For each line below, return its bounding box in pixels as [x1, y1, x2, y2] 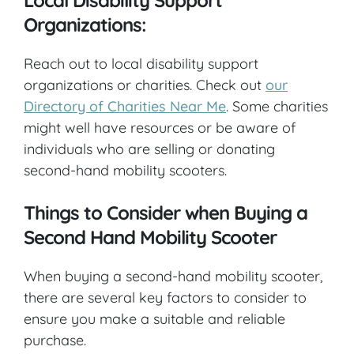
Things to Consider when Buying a [24, 200, 307, 224]
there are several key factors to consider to [24, 288, 307, 307]
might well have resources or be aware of [24, 118, 296, 137]
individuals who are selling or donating [24, 139, 275, 158]
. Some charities [226, 96, 328, 115]
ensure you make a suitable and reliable [24, 309, 285, 328]
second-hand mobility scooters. [24, 160, 227, 179]
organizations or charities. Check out [24, 75, 265, 94]
